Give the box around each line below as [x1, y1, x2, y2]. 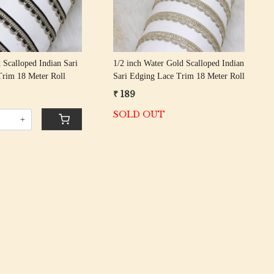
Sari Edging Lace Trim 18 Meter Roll [113, 72, 245, 81]
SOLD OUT [113, 109, 165, 120]
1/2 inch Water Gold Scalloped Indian [113, 59, 244, 68]
